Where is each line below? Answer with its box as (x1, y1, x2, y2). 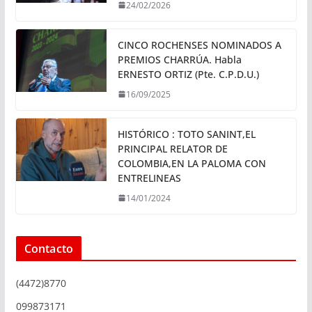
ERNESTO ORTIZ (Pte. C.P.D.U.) (117, 67, 259, 81)
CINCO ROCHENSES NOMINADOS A (117, 38, 281, 52)
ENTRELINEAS (117, 171, 181, 185)
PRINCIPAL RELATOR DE (117, 141, 228, 155)
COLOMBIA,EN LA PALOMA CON (117, 156, 266, 170)
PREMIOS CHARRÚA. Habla (117, 52, 242, 66)
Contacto (24, 240, 73, 256)
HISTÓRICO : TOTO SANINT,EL (117, 127, 256, 141)
